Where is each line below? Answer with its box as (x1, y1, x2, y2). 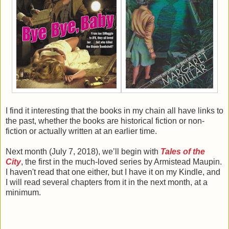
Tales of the (161, 147, 205, 156)
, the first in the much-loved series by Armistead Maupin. (21, 157, 222, 166)
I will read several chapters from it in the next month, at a (6, 177, 208, 187)
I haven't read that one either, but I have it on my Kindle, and (6, 167, 220, 176)
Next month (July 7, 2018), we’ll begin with (6, 147, 161, 156)
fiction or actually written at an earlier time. (6, 126, 157, 135)
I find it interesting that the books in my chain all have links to (6, 106, 223, 115)
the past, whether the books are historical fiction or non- (6, 116, 204, 125)
